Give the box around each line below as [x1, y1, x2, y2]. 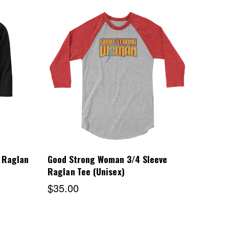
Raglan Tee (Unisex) [47, 165, 125, 178]
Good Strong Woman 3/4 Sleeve [47, 152, 168, 166]
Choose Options [81, 71, 154, 84]
